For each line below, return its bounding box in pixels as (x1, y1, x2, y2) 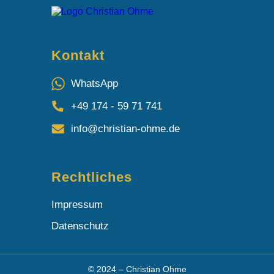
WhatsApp (71, 78, 118, 89)
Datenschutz (51, 220, 109, 232)
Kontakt (51, 48, 105, 63)
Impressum (51, 199, 103, 210)
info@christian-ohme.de (71, 123, 180, 135)
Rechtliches (51, 169, 132, 185)
